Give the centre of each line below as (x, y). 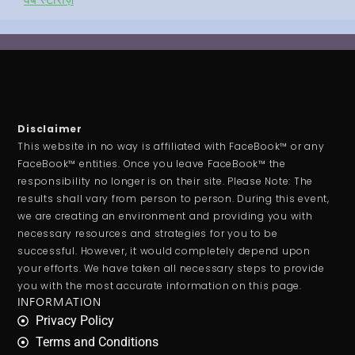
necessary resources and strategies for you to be (148, 234)
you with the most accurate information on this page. (160, 286)
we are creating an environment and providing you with (165, 216)
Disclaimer (50, 129)
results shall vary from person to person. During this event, (174, 199)
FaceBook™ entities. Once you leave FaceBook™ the (152, 164)
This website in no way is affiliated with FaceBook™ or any (171, 147)
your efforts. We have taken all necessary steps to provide (171, 269)
